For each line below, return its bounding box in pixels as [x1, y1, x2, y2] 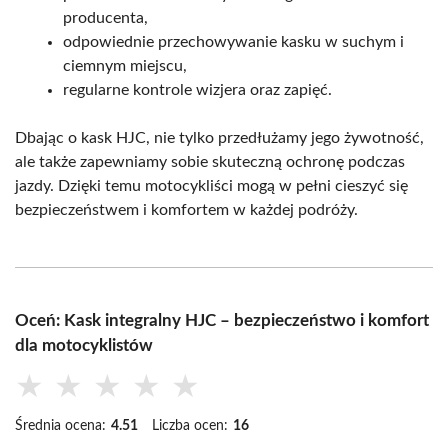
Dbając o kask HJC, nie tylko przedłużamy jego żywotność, [15, 130, 424, 147]
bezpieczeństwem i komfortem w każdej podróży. [15, 202, 358, 219]
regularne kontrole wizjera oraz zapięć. [63, 82, 332, 99]
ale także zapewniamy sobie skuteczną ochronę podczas [15, 154, 405, 171]
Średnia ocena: [15, 419, 106, 434]
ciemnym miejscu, [63, 58, 187, 75]
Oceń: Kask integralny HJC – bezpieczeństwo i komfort [15, 312, 429, 330]
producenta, [63, 10, 148, 27]
